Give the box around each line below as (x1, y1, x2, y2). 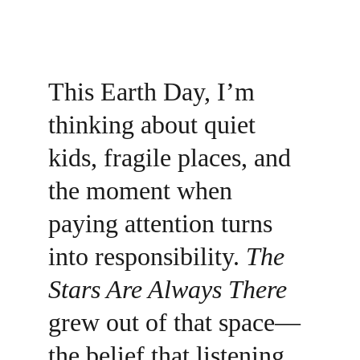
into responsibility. (48, 241, 246, 271)
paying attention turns (48, 208, 279, 238)
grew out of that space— (48, 307, 301, 337)
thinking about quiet (48, 109, 262, 139)
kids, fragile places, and (48, 142, 297, 172)
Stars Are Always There (48, 274, 287, 304)
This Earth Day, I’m (48, 76, 261, 106)
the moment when (48, 175, 239, 205)
